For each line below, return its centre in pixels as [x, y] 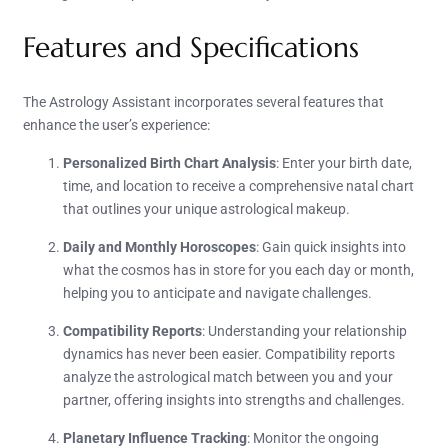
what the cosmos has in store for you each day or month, [238, 269]
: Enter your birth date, [344, 162]
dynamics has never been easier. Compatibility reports [229, 353]
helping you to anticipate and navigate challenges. [217, 292]
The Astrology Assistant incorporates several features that [203, 101]
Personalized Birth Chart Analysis [169, 162]
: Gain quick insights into [331, 246]
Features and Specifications [191, 47]
